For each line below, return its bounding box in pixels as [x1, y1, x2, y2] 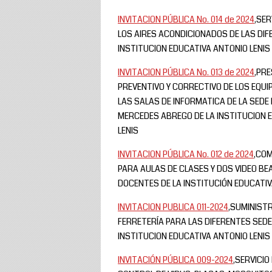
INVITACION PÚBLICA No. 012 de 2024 [118, 148, 254, 160]
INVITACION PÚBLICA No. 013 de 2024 [118, 66, 254, 78]
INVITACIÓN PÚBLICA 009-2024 [118, 253, 233, 266]
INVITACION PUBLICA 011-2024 [118, 200, 228, 213]
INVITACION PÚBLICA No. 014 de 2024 [118, 13, 254, 25]
